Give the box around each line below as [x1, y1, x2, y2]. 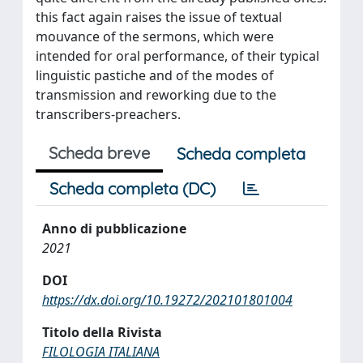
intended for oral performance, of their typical [36, 46, 319, 65]
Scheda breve [49, 142, 150, 163]
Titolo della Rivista [42, 322, 162, 341]
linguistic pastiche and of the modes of [36, 66, 274, 84]
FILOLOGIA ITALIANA [42, 342, 160, 361]
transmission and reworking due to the [36, 85, 276, 104]
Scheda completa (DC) [49, 177, 216, 199]
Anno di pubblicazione [42, 219, 186, 237]
